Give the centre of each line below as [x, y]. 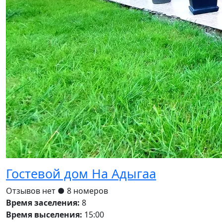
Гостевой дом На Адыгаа [81, 174]
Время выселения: [44, 215]
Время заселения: [43, 203]
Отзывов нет [32, 191]
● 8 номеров [83, 191]
